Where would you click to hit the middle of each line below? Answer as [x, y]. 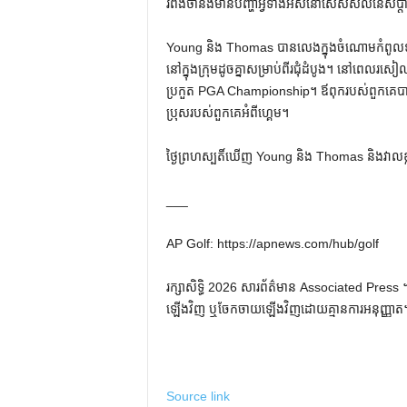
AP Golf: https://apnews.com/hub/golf [272, 243]
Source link [198, 396]
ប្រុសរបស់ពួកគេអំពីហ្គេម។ [227, 113]
